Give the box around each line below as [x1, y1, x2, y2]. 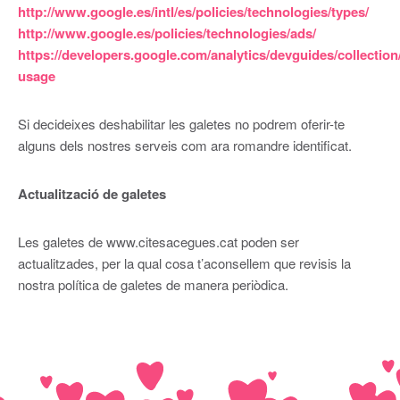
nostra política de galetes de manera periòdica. [17, 274, 288, 294]
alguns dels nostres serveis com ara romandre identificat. [17, 135, 352, 154]
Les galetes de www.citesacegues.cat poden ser [17, 231, 299, 251]
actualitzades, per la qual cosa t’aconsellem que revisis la [17, 253, 351, 272]
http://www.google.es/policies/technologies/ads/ [17, 22, 316, 43]
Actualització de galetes [17, 183, 166, 204]
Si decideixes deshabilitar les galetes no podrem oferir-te [17, 113, 345, 133]
